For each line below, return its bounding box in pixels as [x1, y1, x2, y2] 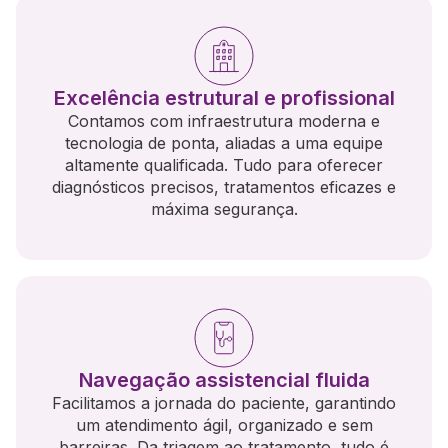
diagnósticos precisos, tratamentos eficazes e [52, 177, 396, 198]
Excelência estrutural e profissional [53, 86, 395, 111]
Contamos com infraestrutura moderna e [68, 111, 380, 132]
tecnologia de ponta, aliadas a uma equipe [65, 133, 383, 154]
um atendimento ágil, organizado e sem [75, 415, 373, 436]
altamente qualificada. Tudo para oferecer [65, 155, 383, 176]
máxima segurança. [150, 199, 298, 220]
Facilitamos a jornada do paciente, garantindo [52, 393, 396, 414]
